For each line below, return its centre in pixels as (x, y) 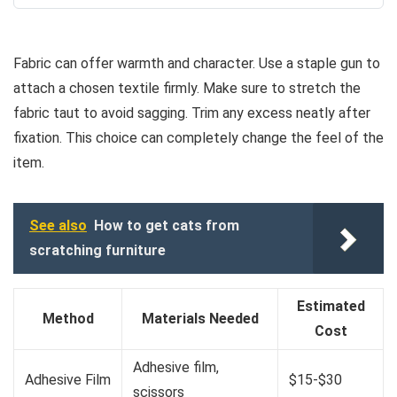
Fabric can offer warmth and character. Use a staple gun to (197, 63)
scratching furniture (97, 250)
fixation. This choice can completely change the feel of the (198, 137)
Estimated (331, 306)
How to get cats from (167, 225)
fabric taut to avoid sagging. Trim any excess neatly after (192, 113)
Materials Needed (200, 318)
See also (58, 225)
